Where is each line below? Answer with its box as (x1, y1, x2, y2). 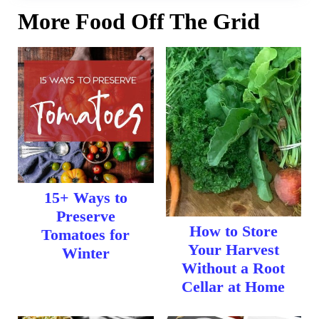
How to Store (189, 222, 278, 241)
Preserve (56, 206, 115, 225)
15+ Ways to (43, 188, 127, 206)
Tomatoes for (41, 225, 130, 244)
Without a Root (182, 259, 286, 278)
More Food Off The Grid (17, 9, 260, 35)
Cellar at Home (182, 278, 286, 296)
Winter (61, 244, 110, 262)
